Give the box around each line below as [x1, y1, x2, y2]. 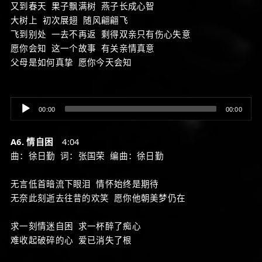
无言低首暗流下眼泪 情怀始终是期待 [11, 178, 159, 189]
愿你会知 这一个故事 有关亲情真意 [11, 42, 155, 54]
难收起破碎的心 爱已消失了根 [11, 234, 132, 246]
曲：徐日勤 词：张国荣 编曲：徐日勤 [11, 150, 164, 161]
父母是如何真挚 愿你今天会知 [11, 56, 132, 68]
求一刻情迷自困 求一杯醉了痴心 [11, 220, 141, 232]
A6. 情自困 [11, 136, 54, 147]
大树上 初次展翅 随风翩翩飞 [11, 14, 128, 26]
